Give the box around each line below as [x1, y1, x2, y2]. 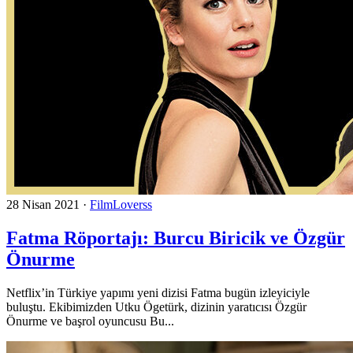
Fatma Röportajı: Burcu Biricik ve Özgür [6, 227, 345, 248]
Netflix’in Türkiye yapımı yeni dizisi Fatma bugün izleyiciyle [6, 285, 310, 299]
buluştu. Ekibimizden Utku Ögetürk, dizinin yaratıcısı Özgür [6, 299, 307, 314]
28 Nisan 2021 [6, 197, 80, 211]
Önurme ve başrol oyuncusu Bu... [6, 314, 174, 328]
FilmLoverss [90, 197, 152, 211]
